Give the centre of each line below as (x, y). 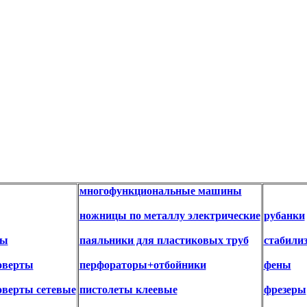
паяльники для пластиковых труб (164, 240)
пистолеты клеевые (128, 289)
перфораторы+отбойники (143, 265)
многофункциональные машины (160, 191)
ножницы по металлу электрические (170, 215)
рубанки (284, 215)
